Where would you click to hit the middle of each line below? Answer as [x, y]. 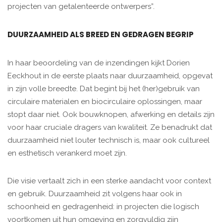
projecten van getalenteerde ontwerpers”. [81, 6]
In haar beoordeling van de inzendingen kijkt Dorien [99, 63]
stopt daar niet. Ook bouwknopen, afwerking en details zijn [111, 114]
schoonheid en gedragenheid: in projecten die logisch [103, 206]
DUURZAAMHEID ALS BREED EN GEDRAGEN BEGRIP [101, 34]
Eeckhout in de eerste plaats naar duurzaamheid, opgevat [110, 76]
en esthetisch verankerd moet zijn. [67, 153]
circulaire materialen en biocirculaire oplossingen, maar [105, 101]
